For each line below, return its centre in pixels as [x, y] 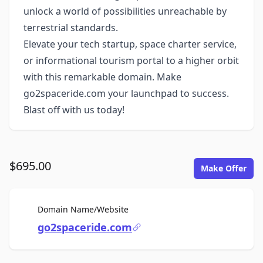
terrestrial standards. [71, 28]
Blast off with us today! [74, 110]
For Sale [144, 209]
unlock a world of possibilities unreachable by [125, 11]
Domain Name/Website [83, 209]
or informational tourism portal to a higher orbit [131, 60]
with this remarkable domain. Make [102, 77]
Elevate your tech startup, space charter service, [130, 44]
